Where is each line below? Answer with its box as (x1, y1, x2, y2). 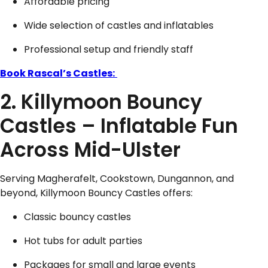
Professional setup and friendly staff (24, 42, 193, 57)
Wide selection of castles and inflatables (24, 19, 214, 33)
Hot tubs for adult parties (24, 234, 142, 248)
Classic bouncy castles (24, 210, 131, 224)
